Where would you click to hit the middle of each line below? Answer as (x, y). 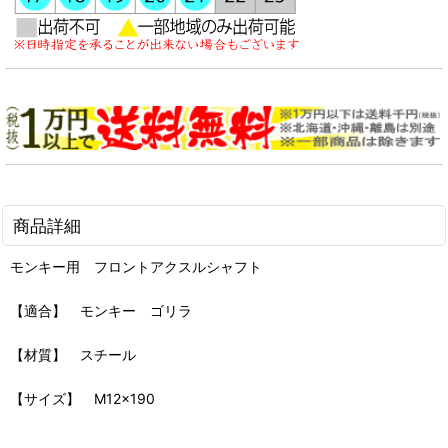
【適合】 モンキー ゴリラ (101, 311)
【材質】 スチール (73, 355)
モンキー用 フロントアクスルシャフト (136, 267)
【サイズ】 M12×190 (82, 399)
